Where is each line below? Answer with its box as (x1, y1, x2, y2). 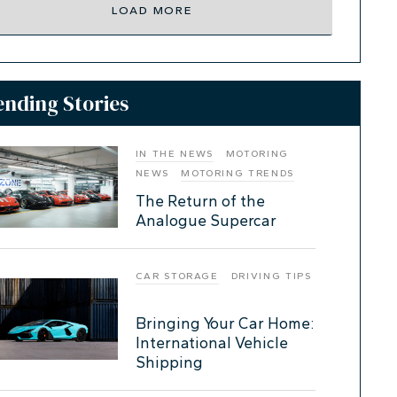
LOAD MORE (111, 3, 193, 17)
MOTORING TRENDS (181, 167, 294, 179)
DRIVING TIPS (230, 269, 312, 282)
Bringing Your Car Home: (135, 313, 314, 332)
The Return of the (135, 191, 265, 210)
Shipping (135, 352, 203, 371)
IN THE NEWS (135, 147, 214, 160)
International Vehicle (135, 332, 288, 352)
